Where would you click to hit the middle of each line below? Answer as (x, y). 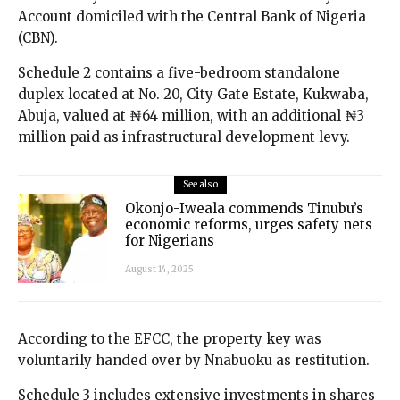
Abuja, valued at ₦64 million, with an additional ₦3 (191, 115)
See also (200, 184)
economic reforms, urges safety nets (249, 225)
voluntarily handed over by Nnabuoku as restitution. (194, 360)
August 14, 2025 (159, 270)
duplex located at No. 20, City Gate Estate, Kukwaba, (193, 94)
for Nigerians (170, 241)
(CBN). (38, 37)
